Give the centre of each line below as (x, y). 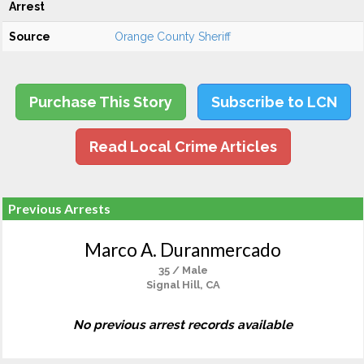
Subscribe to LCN (274, 102)
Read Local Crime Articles (183, 147)
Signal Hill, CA (183, 285)
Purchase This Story (100, 102)
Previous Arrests (59, 208)
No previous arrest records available (183, 325)
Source (30, 37)
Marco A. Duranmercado (183, 250)
